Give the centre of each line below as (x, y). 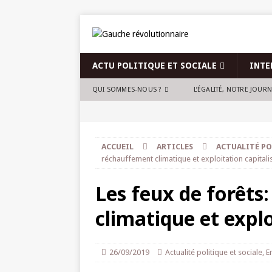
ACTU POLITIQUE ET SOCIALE (155, 66)
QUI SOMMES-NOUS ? (127, 90)
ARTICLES (175, 147)
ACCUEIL (117, 147)
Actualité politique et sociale (214, 252)
